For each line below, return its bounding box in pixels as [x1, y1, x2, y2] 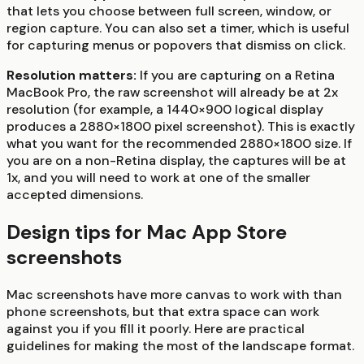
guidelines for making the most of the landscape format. [6, 336, 354, 354]
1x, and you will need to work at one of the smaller [6, 169, 310, 187]
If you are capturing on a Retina [136, 67, 335, 84]
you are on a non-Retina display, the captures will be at [6, 152, 346, 170]
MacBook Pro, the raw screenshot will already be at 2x [6, 84, 338, 102]
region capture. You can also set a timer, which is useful [6, 19, 349, 37]
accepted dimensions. [6, 186, 143, 204]
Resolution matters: [6, 67, 136, 84]
